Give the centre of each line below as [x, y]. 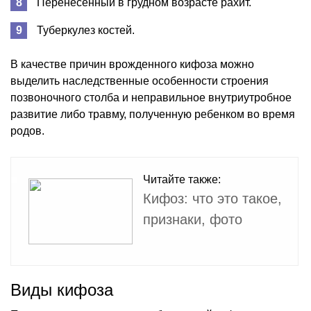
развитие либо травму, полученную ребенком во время [153, 114]
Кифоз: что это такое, [212, 198]
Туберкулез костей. [86, 30]
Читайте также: [182, 179]
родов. [27, 131]
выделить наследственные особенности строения [140, 81]
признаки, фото [193, 219]
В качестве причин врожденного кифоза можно [132, 64]
